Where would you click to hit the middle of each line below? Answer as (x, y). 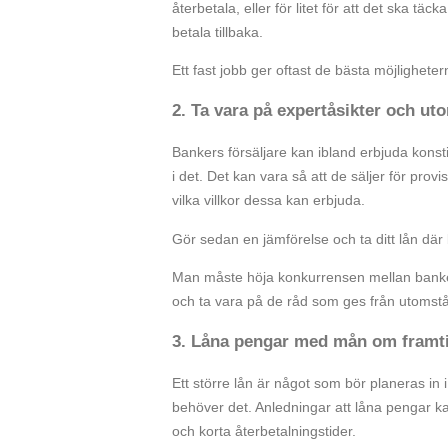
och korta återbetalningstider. (264, 430)
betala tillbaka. (217, 32)
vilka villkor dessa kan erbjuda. (268, 200)
